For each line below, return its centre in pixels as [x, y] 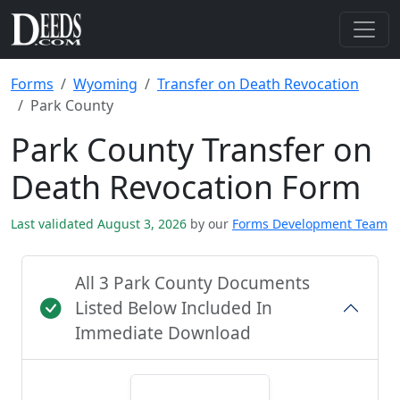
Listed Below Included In [174, 308]
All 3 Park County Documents [192, 283]
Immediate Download [163, 333]
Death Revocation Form [186, 187]
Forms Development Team [310, 224]
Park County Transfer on [192, 149]
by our [209, 224]
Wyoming [105, 84]
